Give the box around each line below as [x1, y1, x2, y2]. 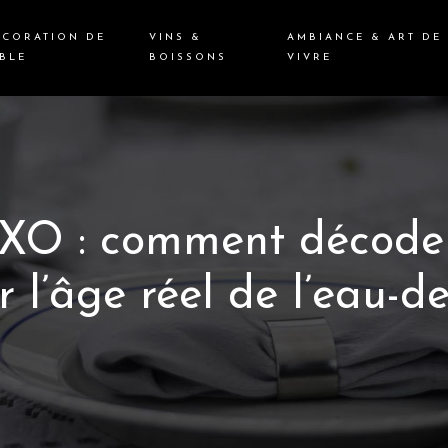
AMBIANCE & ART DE [286, 32, 442, 43]
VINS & [149, 32, 203, 43]
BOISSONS [149, 52, 228, 63]
